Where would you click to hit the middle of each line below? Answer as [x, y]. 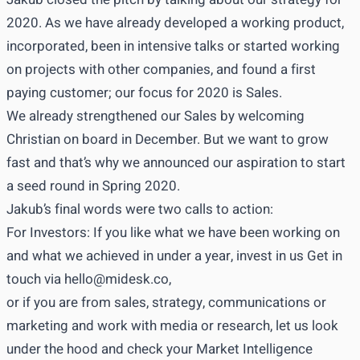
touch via [35, 279]
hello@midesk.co [117, 279]
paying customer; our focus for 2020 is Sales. [144, 92]
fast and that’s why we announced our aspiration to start [176, 162]
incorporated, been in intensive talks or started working [173, 46]
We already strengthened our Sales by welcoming [155, 116]
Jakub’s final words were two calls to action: [140, 209]
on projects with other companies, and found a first [161, 69]
